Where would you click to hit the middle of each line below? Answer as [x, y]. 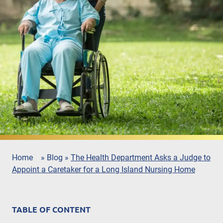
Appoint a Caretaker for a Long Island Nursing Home [104, 170]
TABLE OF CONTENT [51, 210]
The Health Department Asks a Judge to [141, 158]
